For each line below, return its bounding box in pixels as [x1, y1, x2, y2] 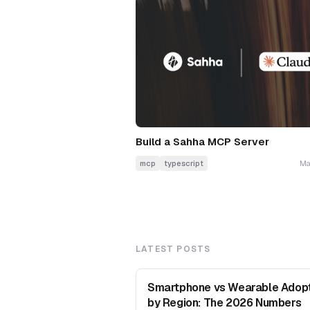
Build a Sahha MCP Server [136, 135, 269, 149]
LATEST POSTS [136, 244, 211, 255]
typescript [164, 158, 203, 169]
